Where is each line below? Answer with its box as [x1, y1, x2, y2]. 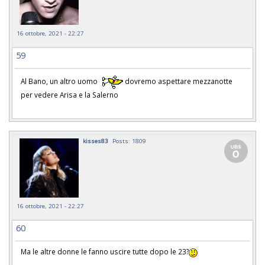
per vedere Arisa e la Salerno [21, 89, 120, 99]
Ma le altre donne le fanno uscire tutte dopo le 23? [21, 247, 189, 257]
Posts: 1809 [112, 137, 146, 146]
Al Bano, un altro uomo [21, 76, 101, 86]
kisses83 [83, 137, 108, 146]
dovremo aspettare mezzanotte [125, 76, 232, 86]
